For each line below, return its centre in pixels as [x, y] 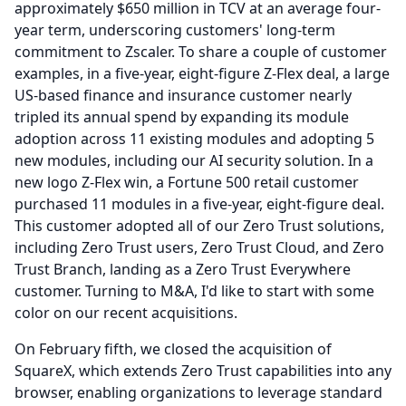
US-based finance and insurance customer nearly [183, 95]
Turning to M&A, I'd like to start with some [230, 291]
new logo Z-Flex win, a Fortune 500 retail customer [187, 182]
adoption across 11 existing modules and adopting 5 [194, 139]
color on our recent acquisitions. [126, 313]
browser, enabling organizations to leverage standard [198, 392]
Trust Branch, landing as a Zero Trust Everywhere [183, 269]
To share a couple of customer [283, 52]
